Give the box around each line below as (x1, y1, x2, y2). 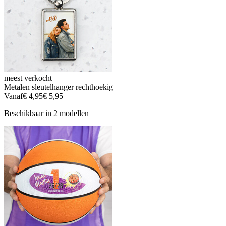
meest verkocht (4, 74, 52, 83)
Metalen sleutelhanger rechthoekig (4, 83, 113, 92)
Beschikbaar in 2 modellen (4, 109, 89, 118)
